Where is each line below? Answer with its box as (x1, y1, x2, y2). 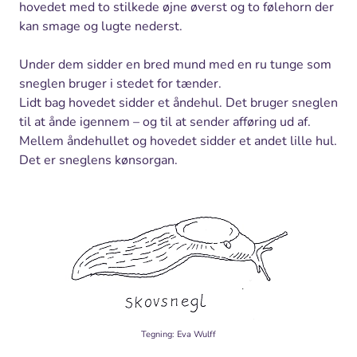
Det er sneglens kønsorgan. (19, 151, 178, 170)
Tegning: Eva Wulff (141, 328, 216, 341)
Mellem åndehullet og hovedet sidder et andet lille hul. (19, 132, 337, 151)
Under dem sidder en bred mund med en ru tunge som (19, 56, 331, 74)
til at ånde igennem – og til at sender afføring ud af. (19, 113, 311, 131)
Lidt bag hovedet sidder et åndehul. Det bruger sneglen (19, 94, 338, 112)
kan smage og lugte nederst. (19, 18, 182, 36)
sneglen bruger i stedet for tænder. (19, 75, 222, 93)
